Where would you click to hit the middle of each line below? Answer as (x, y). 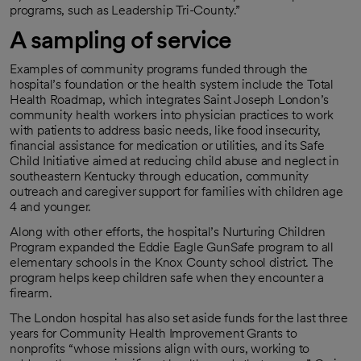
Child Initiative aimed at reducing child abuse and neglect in (174, 160)
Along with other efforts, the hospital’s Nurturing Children (168, 231)
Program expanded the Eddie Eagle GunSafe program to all (172, 247)
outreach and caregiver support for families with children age (176, 191)
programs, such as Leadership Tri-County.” (125, 10)
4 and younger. (51, 206)
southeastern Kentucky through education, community (159, 176)
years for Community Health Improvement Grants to (154, 333)
